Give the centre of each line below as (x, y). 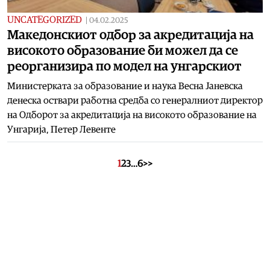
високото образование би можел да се (123, 50)
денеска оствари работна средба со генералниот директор (135, 100)
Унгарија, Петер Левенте (61, 129)
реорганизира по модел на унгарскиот (124, 66)
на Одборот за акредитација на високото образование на (132, 115)
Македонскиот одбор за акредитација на (130, 35)
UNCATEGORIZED (45, 20)
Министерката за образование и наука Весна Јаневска (125, 86)
